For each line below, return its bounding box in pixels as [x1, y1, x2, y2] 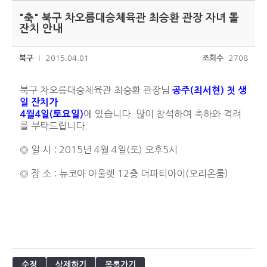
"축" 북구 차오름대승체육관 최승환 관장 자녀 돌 [19, 12, 239, 23]
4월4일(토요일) [20, 109, 83, 119]
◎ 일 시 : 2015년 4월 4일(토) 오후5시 [20, 144, 178, 154]
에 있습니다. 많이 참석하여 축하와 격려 [83, 108, 241, 119]
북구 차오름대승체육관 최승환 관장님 [20, 85, 172, 95]
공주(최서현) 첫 [172, 85, 235, 95]
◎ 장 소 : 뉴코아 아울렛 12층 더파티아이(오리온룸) [20, 168, 228, 178]
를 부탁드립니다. [20, 120, 88, 131]
